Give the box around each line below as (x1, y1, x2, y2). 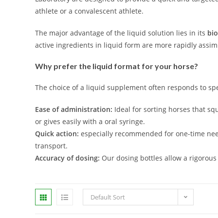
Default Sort (91, 193, 125, 201)
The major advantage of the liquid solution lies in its (35, 28, 207, 37)
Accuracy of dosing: (35, 153, 100, 163)
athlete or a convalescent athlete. (35, 6, 144, 16)
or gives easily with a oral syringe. (35, 117, 145, 126)
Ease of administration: (35, 105, 112, 114)
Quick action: (35, 129, 79, 138)
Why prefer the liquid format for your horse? (35, 61, 198, 71)
